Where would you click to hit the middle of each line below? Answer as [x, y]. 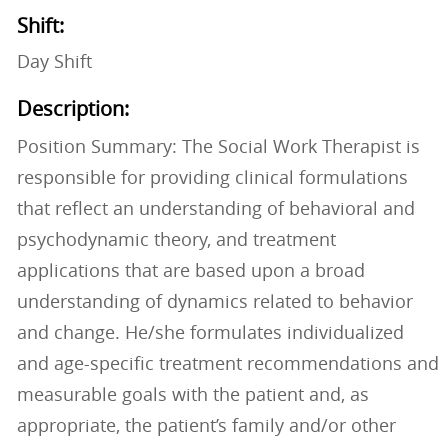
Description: [72, 109]
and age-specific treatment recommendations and [227, 363]
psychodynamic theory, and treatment [176, 239]
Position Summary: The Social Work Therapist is [218, 146]
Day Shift [54, 61]
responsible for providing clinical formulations [212, 177]
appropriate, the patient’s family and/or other [206, 425]
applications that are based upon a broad [190, 270]
